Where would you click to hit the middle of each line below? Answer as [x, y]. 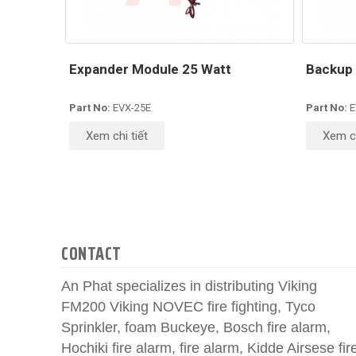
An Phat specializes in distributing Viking [189, 286]
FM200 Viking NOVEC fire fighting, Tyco [188, 307]
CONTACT [91, 254]
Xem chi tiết [117, 136]
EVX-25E [132, 108]
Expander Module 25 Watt [150, 69]
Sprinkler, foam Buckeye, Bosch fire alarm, [196, 327]
